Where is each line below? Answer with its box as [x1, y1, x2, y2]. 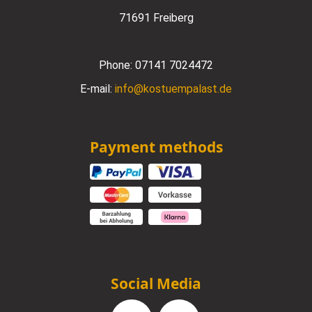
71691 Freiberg [118, 11, 194, 25]
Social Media [111, 273, 201, 293]
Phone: [99, 58, 135, 72]
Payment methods [89, 137, 223, 157]
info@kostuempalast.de [115, 82, 232, 96]
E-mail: [80, 82, 115, 96]
